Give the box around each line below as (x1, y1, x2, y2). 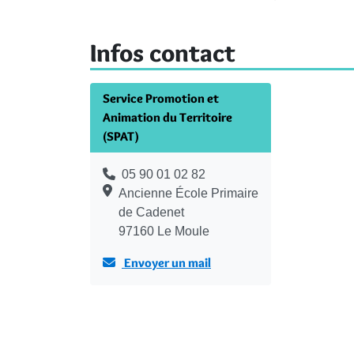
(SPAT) (103, 129, 140, 145)
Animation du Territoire (103, 110, 232, 126)
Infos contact (90, 37, 235, 69)
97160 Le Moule (119, 224, 209, 239)
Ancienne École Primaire (119, 186, 258, 201)
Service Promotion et (103, 91, 219, 107)
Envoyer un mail (122, 255, 211, 271)
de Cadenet (119, 205, 184, 220)
